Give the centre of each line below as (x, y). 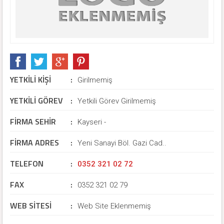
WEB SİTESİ (31, 205)
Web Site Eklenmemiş (114, 206)
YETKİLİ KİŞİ (30, 79)
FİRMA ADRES (34, 142)
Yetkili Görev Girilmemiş (117, 101)
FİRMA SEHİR (33, 121)
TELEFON (27, 163)
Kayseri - (92, 122)
